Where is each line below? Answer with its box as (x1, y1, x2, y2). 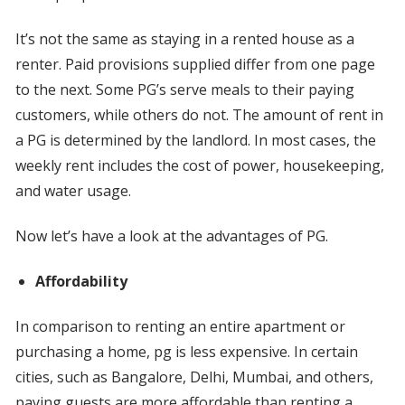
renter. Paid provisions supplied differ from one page (14, 54, 375, 75)
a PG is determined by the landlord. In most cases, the (14, 130, 376, 151)
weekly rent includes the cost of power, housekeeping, (14, 155, 384, 176)
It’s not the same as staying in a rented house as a (14, 29, 354, 50)
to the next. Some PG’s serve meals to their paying (14, 80, 354, 100)
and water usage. (14, 181, 131, 202)
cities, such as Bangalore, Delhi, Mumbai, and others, (14, 367, 373, 388)
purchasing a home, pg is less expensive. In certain (14, 342, 358, 363)
